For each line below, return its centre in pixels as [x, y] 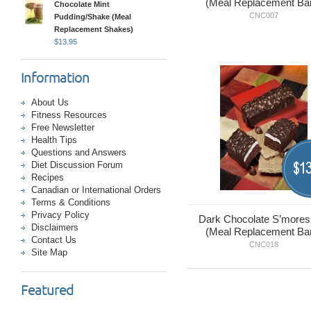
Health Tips [54, 140]
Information [55, 78]
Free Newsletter [63, 127]
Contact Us [54, 240]
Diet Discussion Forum [77, 165]
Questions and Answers [79, 152]
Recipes [48, 177]
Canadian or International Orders [96, 190]
